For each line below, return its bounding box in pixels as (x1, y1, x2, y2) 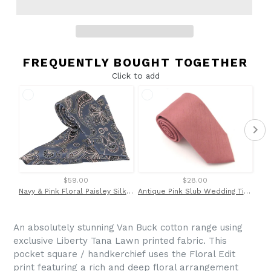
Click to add (111, 70, 160, 80)
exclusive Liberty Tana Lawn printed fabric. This (13, 235, 227, 247)
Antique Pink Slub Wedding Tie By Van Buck (243, 187, 250, 196)
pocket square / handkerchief (13, 249, 146, 260)
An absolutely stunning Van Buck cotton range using (13, 222, 243, 233)
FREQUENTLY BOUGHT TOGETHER (23, 55, 248, 70)
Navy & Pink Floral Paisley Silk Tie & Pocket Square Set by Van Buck (126, 187, 133, 196)
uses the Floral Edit (146, 249, 235, 260)
